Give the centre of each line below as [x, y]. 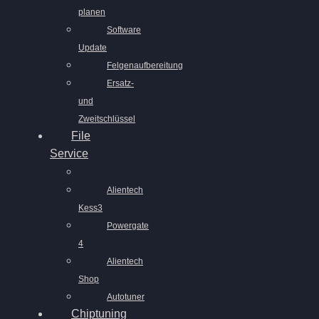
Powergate [128, 226]
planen [92, 12]
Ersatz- [120, 83]
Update [93, 48]
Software [124, 30]
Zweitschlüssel [107, 119]
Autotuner [126, 297]
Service [69, 153]
